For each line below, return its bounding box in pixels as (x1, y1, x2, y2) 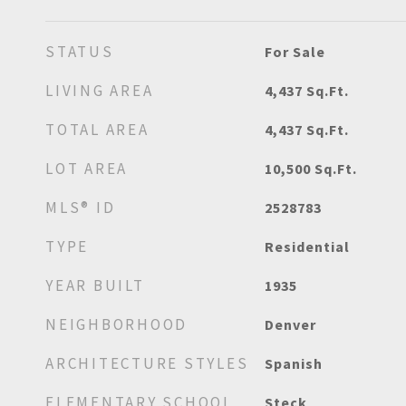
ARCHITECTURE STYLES (45, 353, 249, 373)
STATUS (45, 42, 114, 62)
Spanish (264, 354, 323, 372)
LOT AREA (45, 159, 128, 179)
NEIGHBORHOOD (45, 314, 188, 334)
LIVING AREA (45, 81, 154, 101)
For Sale (264, 43, 325, 61)
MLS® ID (45, 198, 116, 217)
